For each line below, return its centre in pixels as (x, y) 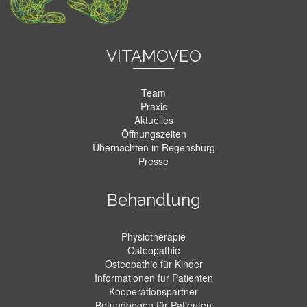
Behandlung (153, 200)
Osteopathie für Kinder (153, 264)
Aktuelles (153, 120)
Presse (153, 161)
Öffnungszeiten (153, 134)
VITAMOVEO (153, 56)
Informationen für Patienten (153, 278)
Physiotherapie (153, 237)
